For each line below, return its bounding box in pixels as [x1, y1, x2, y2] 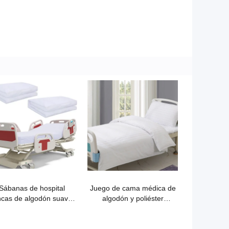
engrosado [115, 204, 150, 213]
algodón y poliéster [102, 194, 164, 202]
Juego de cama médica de [89, 184, 176, 192]
